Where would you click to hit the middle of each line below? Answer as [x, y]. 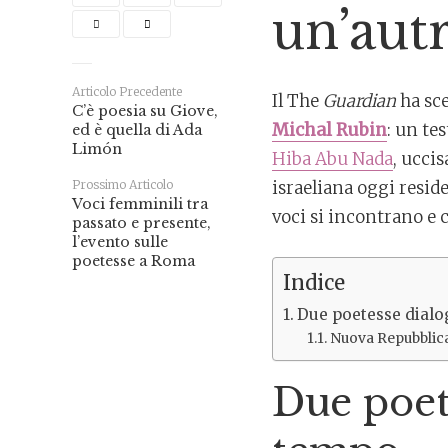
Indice [314, 282]
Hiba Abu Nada [332, 158]
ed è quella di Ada [137, 130]
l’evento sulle [120, 242]
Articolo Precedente [127, 91]
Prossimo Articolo [122, 184]
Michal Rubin [329, 129]
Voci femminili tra [140, 204]
